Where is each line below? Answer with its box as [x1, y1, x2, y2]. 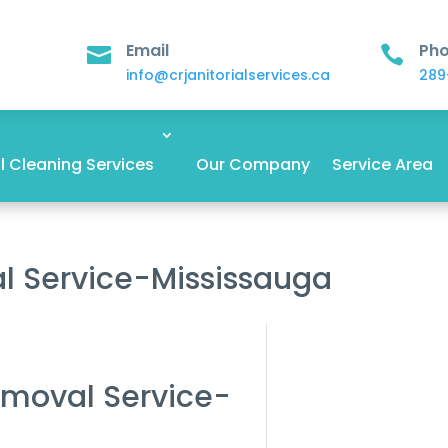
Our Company [195, 153, 310, 176]
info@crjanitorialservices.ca [125, 65, 330, 85]
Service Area [331, 153, 433, 176]
